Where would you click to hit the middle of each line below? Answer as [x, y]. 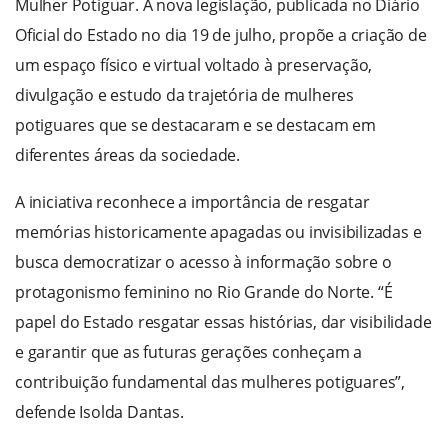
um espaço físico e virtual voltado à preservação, [194, 65]
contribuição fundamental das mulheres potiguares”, [210, 382]
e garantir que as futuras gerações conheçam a [188, 352]
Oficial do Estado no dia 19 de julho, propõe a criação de [221, 35]
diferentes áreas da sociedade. [128, 155]
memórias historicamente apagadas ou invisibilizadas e [218, 232]
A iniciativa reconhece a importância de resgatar [192, 202]
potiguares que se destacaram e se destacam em [195, 125]
